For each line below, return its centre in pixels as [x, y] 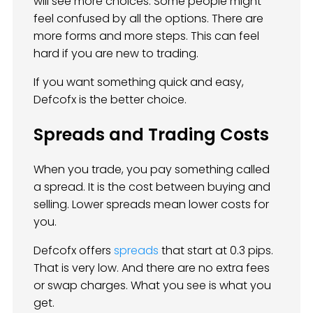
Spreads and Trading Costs [151, 135]
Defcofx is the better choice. [110, 100]
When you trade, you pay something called [152, 169]
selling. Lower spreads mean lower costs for [151, 204]
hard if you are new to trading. [116, 54]
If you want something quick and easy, [139, 82]
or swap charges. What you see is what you [152, 285]
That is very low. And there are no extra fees [152, 268]
